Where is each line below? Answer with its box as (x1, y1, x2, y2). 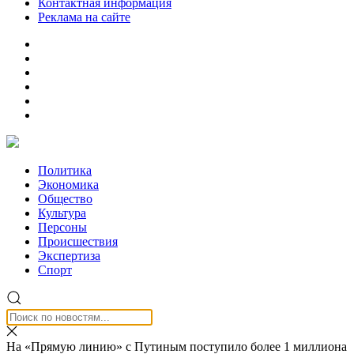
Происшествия (38, 235, 118, 248)
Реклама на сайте (38, 10, 130, 24)
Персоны (38, 220, 87, 234)
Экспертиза (38, 249, 100, 262)
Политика (38, 164, 92, 177)
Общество (38, 192, 92, 205)
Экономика (38, 178, 99, 191)
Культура (38, 206, 86, 220)
